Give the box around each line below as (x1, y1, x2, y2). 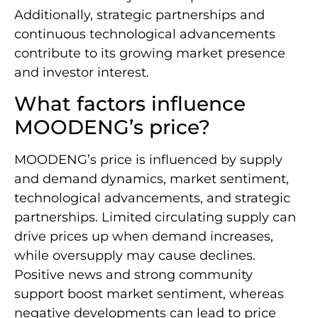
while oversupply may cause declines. (14, 248, 256, 264)
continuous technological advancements (14, 26, 275, 42)
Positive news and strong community (14, 267, 253, 283)
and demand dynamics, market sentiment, (14, 171, 289, 187)
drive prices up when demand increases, (14, 229, 273, 245)
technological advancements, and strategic (14, 190, 290, 207)
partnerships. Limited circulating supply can (14, 209, 296, 226)
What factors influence (14, 92, 246, 116)
